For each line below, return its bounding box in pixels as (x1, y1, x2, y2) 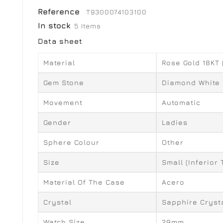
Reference (38, 7, 82, 16)
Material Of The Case (43, 178, 125, 187)
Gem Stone (43, 78, 84, 87)
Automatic (162, 98, 201, 107)
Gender (43, 118, 71, 127)
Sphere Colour (43, 138, 100, 147)
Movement (43, 98, 83, 107)
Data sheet (38, 37, 83, 46)
